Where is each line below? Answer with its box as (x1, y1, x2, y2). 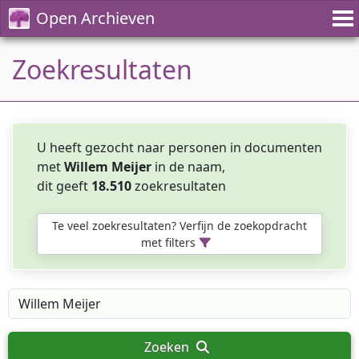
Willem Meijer (64, 158, 151, 175)
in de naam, (151, 158, 225, 175)
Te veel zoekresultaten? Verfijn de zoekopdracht (52, 218, 307, 233)
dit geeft (37, 177, 91, 195)
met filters (141, 235, 196, 250)
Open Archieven (36, 7, 155, 29)
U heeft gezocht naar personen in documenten (37, 139, 322, 156)
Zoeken (144, 338, 193, 356)
